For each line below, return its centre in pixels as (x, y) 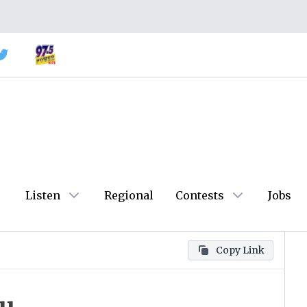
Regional (129, 195)
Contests (200, 195)
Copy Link (240, 250)
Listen (43, 195)
